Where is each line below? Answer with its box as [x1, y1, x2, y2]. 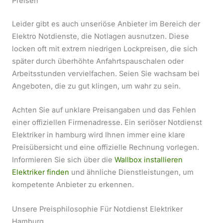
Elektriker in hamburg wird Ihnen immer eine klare [12, 130, 185, 140]
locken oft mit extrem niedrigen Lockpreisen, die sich [12, 44, 198, 53]
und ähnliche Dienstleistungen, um [69, 168, 194, 177]
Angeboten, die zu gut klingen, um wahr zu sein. [12, 81, 181, 91]
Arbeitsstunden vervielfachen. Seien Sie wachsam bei [12, 69, 200, 78]
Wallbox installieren [114, 155, 183, 165]
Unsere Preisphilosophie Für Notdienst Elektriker [12, 204, 183, 214]
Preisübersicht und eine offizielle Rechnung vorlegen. [12, 143, 199, 152]
